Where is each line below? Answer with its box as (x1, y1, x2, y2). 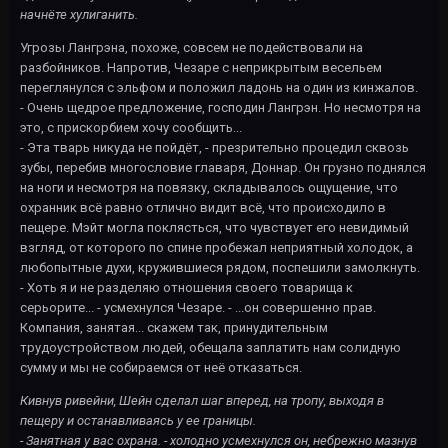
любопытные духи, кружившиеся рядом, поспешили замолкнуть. (20, 259, 420, 275)
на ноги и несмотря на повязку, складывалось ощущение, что (20, 179, 398, 195)
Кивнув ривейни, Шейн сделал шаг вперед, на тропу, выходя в (20, 392, 384, 408)
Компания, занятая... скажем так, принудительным (20, 319, 328, 335)
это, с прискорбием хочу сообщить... (20, 119, 242, 135)
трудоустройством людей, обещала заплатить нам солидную (20, 339, 401, 355)
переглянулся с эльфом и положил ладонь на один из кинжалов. (20, 79, 418, 95)
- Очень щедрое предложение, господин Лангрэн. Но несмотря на (20, 99, 421, 115)
